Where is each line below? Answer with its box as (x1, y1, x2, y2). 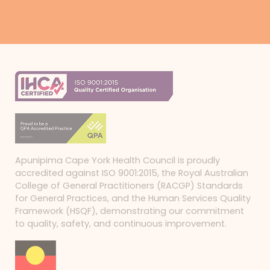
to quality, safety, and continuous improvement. (15, 218, 227, 230)
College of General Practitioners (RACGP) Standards (15, 180, 243, 192)
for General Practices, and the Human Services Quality (15, 192, 251, 205)
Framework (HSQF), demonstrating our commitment (15, 205, 244, 218)
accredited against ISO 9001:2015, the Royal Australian (15, 167, 248, 180)
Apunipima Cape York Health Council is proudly (15, 154, 220, 167)
